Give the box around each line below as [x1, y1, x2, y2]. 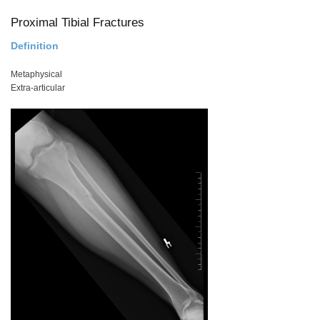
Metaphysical [11, 69, 62, 80]
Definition [11, 40, 59, 52]
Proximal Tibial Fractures [11, 15, 144, 30]
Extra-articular [11, 83, 65, 94]
